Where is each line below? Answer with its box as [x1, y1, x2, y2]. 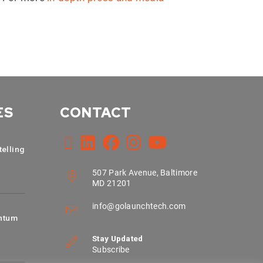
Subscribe [92, 245, 130, 254]
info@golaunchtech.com [92, 201, 186, 211]
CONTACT [60, 103, 131, 122]
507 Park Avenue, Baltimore [92, 168, 197, 177]
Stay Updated [92, 234, 143, 243]
